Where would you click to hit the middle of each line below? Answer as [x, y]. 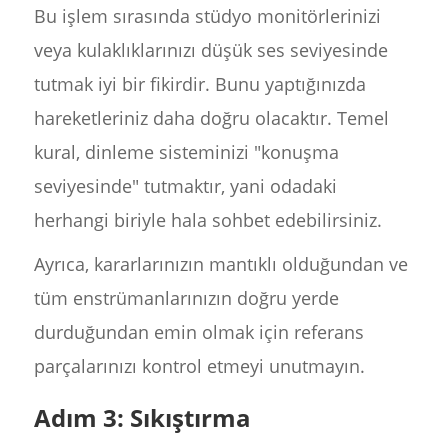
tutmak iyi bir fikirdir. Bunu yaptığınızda [199, 84]
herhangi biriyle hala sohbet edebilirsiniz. [207, 220]
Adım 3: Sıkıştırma [142, 417]
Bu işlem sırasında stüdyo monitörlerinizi [207, 16]
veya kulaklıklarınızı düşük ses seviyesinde [210, 50]
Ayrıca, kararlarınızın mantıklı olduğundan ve [220, 264]
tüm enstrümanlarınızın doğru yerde [186, 298]
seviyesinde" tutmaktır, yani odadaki [185, 186]
